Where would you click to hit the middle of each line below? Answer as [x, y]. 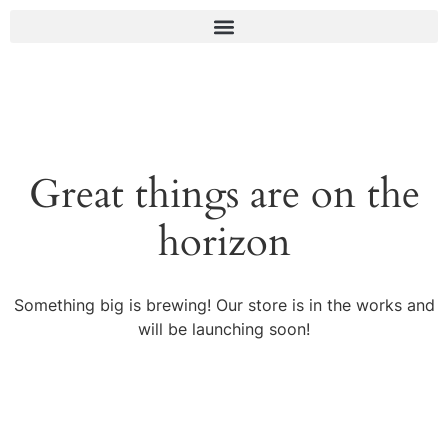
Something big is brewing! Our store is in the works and [224, 305]
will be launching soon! [224, 329]
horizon [224, 242]
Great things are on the [224, 194]
